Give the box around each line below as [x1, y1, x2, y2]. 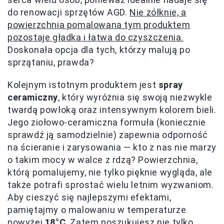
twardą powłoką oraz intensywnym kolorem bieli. [7, 104, 216, 115]
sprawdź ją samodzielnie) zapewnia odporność [7, 129, 208, 140]
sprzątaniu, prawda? [7, 56, 94, 67]
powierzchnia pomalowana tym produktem [7, 19, 190, 30]
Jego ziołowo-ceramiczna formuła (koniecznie [7, 116, 206, 127]
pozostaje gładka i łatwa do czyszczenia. [7, 31, 184, 42]
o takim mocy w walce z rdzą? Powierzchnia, [7, 154, 198, 165]
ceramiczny [7, 91, 58, 102]
